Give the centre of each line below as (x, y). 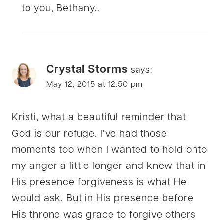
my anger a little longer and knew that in (109, 167)
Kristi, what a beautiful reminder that (99, 118)
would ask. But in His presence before (103, 199)
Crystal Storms (87, 70)
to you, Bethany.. (61, 9)
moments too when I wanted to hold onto (110, 151)
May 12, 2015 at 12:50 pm (95, 85)
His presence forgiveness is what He (99, 183)
